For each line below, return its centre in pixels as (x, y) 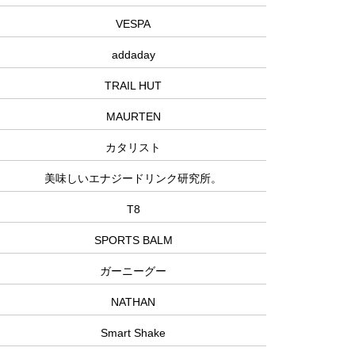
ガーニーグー (133, 271)
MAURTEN (133, 117)
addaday (133, 55)
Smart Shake (133, 333)
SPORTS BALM (133, 240)
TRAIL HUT (133, 86)
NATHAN (133, 302)
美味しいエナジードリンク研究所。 (133, 179)
